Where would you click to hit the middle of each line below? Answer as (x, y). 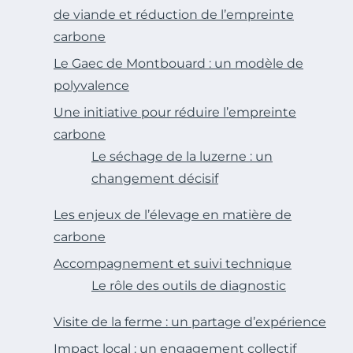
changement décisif (155, 178)
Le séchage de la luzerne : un (182, 156)
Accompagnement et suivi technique (173, 263)
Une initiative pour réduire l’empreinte (175, 112)
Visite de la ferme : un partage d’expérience (190, 321)
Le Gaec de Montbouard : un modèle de (178, 63)
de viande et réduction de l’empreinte (174, 14)
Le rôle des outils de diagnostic (189, 285)
